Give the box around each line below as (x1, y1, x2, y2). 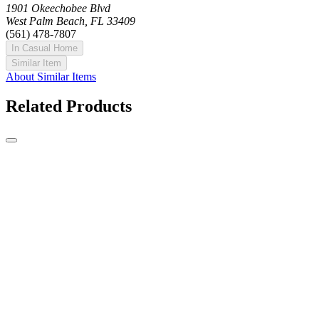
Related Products (6, 97, 132, 116)
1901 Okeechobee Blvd (6, 1, 110, 14)
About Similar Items (6, 70, 96, 83)
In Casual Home (11, 42, 78, 53)
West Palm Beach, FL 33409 (6, 14, 135, 27)
